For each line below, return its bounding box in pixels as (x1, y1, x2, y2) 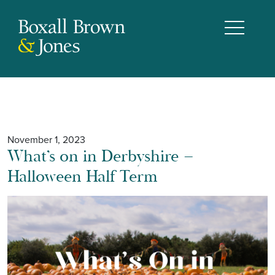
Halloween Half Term (7, 166, 158, 187)
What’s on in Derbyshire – (7, 145, 195, 167)
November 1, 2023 (7, 133, 85, 146)
